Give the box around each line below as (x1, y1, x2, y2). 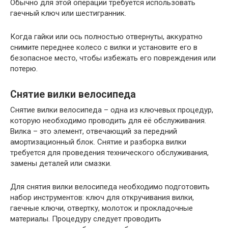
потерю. (10, 64, 38, 73)
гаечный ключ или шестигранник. (10, 8, 126, 18)
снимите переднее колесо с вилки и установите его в (10, 42, 197, 52)
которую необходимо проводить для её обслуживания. (10, 116, 206, 125)
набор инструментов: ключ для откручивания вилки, (10, 192, 194, 202)
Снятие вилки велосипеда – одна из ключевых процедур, (10, 105, 213, 115)
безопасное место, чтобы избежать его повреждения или (10, 53, 216, 63)
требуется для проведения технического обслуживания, (10, 148, 209, 157)
